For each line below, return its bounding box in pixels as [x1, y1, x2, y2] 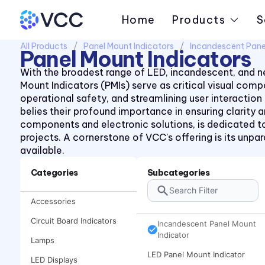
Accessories [30, 196, 76, 206]
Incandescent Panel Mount [157, 219, 256, 228]
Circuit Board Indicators [30, 216, 117, 225]
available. [20, 144, 64, 156]
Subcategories [147, 167, 210, 178]
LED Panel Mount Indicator [147, 250, 245, 259]
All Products [20, 41, 67, 51]
